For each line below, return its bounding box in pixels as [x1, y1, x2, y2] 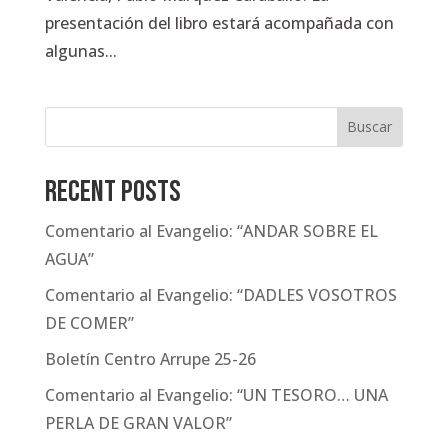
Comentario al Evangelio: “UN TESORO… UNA [44, 383, 388, 406]
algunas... [44, 39, 117, 62]
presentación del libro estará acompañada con [44, 11, 394, 34]
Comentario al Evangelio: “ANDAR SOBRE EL [44, 219, 378, 242]
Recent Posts [44, 173, 181, 210]
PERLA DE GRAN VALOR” [44, 411, 232, 434]
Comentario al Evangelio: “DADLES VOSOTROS [44, 283, 397, 306]
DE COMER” [44, 311, 134, 334]
